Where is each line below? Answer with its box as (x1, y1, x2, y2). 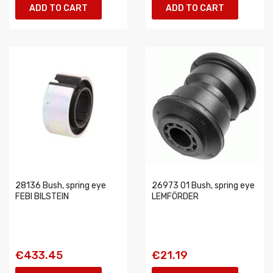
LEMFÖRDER (152, 191, 199, 202)
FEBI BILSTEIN (15, 191, 69, 202)
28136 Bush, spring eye (15, 180, 106, 191)
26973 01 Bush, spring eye (152, 180, 255, 191)
